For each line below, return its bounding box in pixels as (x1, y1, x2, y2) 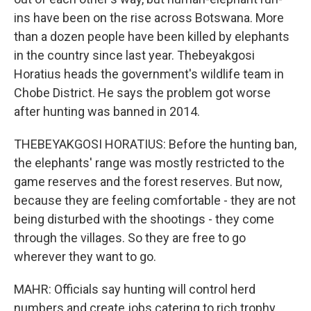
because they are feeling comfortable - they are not (14, 192, 296, 208)
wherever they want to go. (14, 249, 156, 264)
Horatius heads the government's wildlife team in (14, 66, 284, 81)
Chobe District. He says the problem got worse (14, 85, 271, 100)
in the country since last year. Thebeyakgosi (14, 47, 255, 62)
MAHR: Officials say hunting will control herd (14, 281, 255, 296)
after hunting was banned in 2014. (14, 103, 200, 119)
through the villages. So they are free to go (14, 230, 246, 245)
